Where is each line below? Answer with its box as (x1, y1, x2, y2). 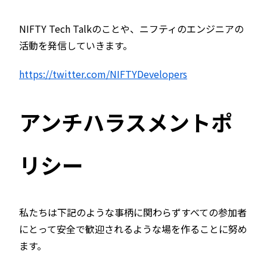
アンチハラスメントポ (19, 106, 232, 138)
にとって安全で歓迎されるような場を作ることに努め (19, 222, 247, 237)
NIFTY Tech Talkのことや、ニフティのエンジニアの (19, 21, 244, 36)
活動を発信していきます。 (19, 38, 132, 53)
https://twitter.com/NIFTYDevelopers (19, 67, 187, 82)
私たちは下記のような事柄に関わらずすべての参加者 (19, 205, 247, 220)
